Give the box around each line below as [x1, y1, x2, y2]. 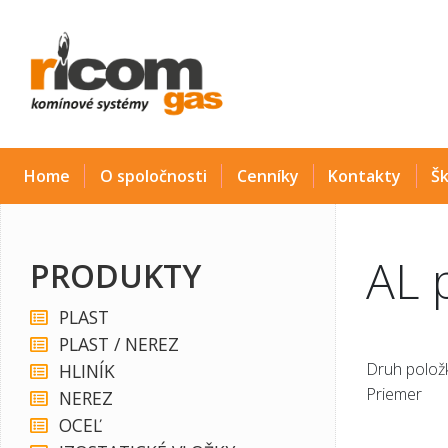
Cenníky [236, 165, 299, 187]
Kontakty [328, 165, 402, 187]
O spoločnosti [99, 165, 207, 187]
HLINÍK [58, 359, 115, 383]
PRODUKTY [30, 254, 201, 297]
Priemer [366, 383, 422, 406]
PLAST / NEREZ [58, 332, 179, 356]
